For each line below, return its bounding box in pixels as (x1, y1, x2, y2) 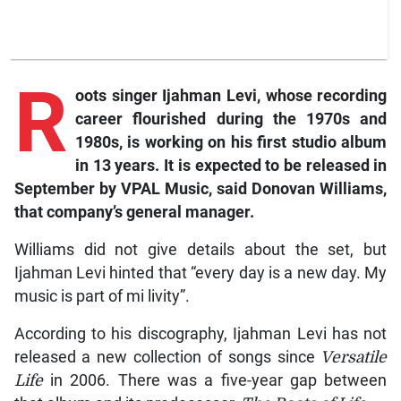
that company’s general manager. (13, 202, 254, 221)
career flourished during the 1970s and (74, 109, 388, 128)
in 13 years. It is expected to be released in (74, 156, 388, 175)
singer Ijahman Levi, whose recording (111, 86, 388, 105)
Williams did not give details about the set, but (13, 240, 388, 259)
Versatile (320, 347, 388, 366)
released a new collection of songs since (13, 347, 321, 366)
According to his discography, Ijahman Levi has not (13, 324, 388, 343)
